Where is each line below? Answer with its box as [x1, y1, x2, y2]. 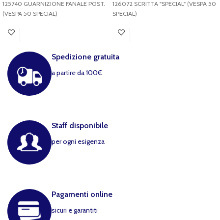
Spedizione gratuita [52, 52, 119, 61]
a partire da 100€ [52, 68, 102, 77]
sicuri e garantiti [52, 206, 98, 215]
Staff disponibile [52, 121, 108, 130]
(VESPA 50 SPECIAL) [2, 10, 57, 17]
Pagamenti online [52, 190, 112, 199]
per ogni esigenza [52, 137, 105, 146]
